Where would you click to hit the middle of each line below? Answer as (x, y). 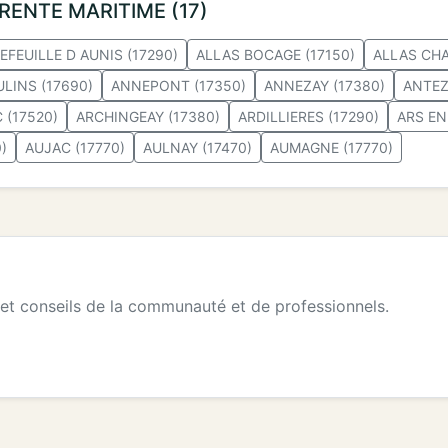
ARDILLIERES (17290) (308, 116)
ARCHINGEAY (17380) (148, 116)
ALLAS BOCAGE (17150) (275, 54)
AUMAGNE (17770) (331, 147)
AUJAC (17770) (75, 147)
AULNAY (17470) (197, 147)
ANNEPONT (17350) (178, 85)
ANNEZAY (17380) (324, 85)
